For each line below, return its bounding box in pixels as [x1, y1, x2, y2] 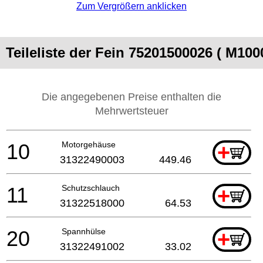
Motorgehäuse [62, 139, 116, 149]
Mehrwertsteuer [95, 104, 168, 117]
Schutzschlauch [62, 183, 120, 193]
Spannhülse [62, 226, 106, 236]
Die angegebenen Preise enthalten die [42, 90, 221, 103]
